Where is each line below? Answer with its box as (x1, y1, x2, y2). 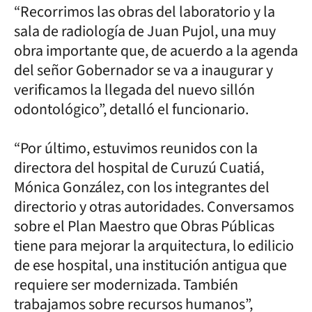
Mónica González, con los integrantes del (14, 175, 270, 198)
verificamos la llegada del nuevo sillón (14, 78, 255, 101)
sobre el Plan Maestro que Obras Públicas (14, 214, 274, 237)
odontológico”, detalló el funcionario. (14, 97, 249, 120)
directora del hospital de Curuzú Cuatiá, (14, 156, 264, 179)
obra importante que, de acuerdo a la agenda (14, 39, 298, 62)
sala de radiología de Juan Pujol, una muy (14, 19, 276, 42)
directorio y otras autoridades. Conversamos (14, 195, 294, 218)
